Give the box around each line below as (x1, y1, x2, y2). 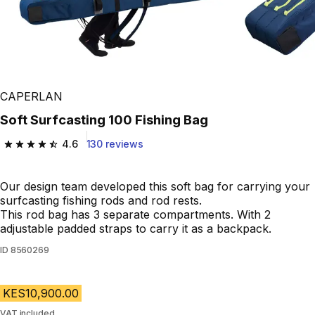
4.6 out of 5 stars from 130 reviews (3, 143, 191, 158)
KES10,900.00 (3, 286, 79, 301)
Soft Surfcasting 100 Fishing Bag (8, 112, 208, 129)
